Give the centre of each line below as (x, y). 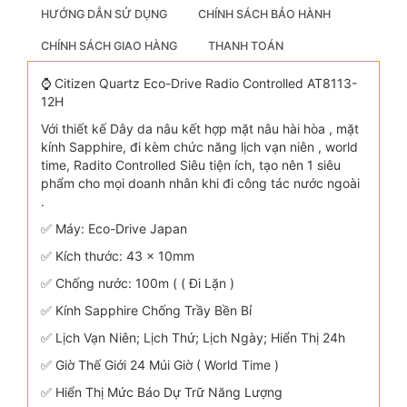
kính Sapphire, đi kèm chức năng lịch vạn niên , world (199, 147)
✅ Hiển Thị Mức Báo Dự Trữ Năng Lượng (162, 392)
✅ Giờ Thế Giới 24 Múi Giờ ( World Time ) (160, 365)
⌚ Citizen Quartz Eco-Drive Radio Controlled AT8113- (199, 83)
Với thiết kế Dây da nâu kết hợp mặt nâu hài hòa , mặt (200, 129)
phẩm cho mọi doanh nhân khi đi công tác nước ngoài (200, 183)
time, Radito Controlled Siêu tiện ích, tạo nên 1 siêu (191, 165)
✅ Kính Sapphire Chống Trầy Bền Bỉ (146, 310)
